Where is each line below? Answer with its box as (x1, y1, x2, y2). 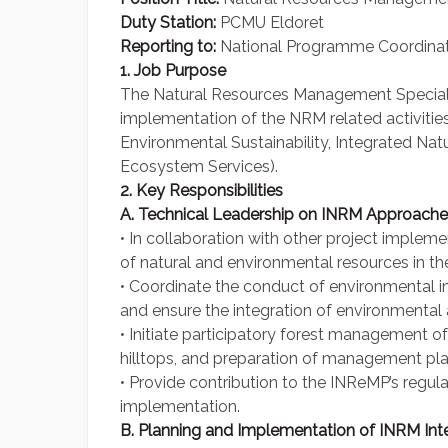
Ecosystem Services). (120, 157, 278, 177)
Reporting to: (120, 37, 216, 57)
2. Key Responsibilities (120, 181, 283, 201)
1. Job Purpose (120, 61, 226, 81)
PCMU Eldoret (216, 13, 324, 33)
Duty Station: (120, 13, 216, 33)
